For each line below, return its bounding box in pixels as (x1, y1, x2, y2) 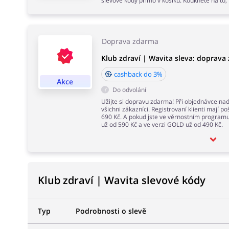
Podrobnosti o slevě (75, 206, 146, 216)
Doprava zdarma (101, 36, 158, 46)
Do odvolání (112, 85, 146, 94)
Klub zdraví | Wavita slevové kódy (37, 173, 205, 187)
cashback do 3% (113, 70, 163, 79)
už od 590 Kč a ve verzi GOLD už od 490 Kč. (101, 120, 223, 129)
